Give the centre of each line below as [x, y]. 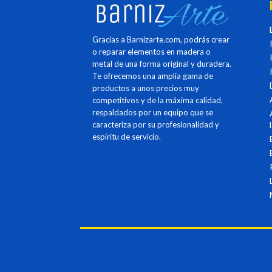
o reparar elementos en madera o [151, 51]
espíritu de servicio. [127, 136]
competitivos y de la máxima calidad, [158, 100]
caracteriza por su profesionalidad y [156, 124]
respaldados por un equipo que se [153, 112]
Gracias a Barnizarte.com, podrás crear [161, 39]
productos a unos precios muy [146, 88]
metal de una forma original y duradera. [162, 63]
